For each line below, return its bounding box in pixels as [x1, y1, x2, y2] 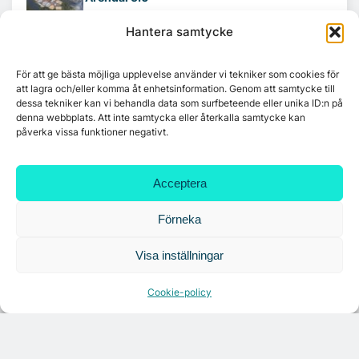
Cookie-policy [147, 286, 212, 298]
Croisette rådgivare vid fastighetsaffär [85, 174, 294, 188]
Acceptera [152, 175, 207, 190]
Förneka [158, 212, 201, 226]
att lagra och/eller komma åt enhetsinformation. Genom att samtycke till [16, 83, 335, 95]
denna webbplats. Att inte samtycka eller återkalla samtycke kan [16, 111, 305, 123]
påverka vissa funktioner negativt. [16, 126, 168, 138]
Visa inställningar [135, 248, 224, 262]
